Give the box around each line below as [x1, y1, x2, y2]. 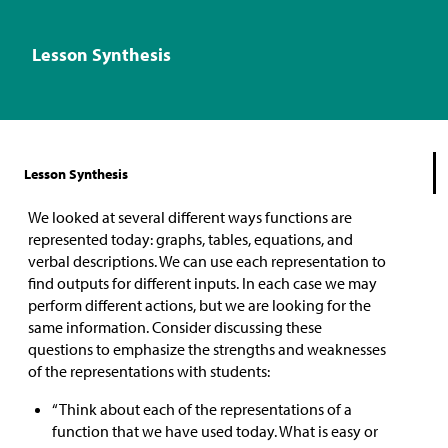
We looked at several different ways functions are [28, 206, 352, 227]
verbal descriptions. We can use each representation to [28, 250, 386, 271]
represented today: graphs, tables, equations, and [28, 228, 353, 249]
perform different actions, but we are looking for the [28, 294, 371, 315]
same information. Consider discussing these [28, 316, 322, 337]
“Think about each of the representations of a [52, 398, 352, 419]
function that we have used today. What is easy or [52, 420, 378, 441]
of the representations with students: [28, 360, 270, 381]
